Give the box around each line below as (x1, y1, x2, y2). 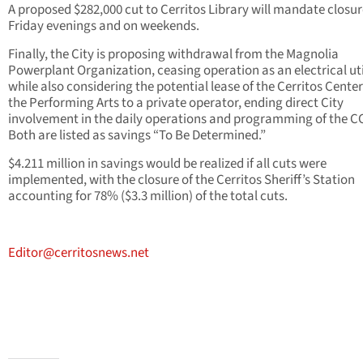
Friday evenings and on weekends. (8, 16, 199, 36)
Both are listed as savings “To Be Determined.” (8, 126, 266, 146)
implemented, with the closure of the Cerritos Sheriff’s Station (8, 170, 355, 190)
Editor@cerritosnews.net (8, 243, 149, 263)
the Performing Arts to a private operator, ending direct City (8, 93, 344, 113)
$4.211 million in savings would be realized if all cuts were (8, 154, 327, 174)
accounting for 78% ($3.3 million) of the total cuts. (8, 186, 288, 207)
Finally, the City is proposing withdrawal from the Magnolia (8, 45, 339, 65)
